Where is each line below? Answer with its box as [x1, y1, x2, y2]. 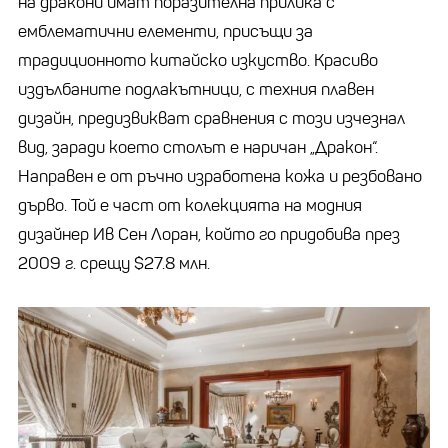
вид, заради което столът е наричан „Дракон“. [18, 136, 378, 158]
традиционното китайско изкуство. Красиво [18, 49, 378, 71]
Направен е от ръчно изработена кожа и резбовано [18, 165, 422, 187]
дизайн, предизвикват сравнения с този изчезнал [18, 107, 405, 129]
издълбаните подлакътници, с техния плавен [18, 78, 374, 100]
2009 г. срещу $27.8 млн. [18, 252, 214, 274]
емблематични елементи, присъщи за [18, 20, 313, 42]
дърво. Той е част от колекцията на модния [18, 194, 362, 216]
